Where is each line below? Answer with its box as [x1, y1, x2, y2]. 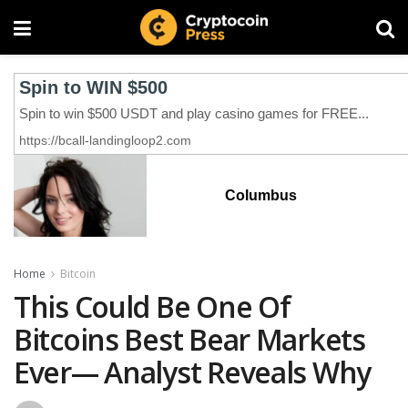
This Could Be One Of [14, 287, 291, 326]
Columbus [224, 188, 297, 203]
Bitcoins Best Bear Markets [14, 320, 365, 359]
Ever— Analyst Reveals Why [14, 352, 371, 392]
